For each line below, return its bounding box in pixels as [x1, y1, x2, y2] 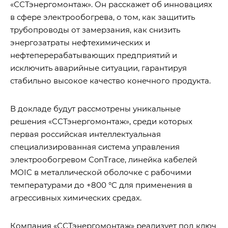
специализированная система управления [10, 142, 180, 152]
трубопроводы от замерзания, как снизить [10, 25, 180, 35]
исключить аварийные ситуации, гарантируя [10, 63, 187, 73]
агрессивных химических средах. [10, 193, 141, 203]
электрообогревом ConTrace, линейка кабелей [10, 155, 197, 165]
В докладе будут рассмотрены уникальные [10, 104, 181, 114]
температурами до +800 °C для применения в [10, 180, 192, 190]
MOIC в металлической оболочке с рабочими [10, 167, 191, 178]
